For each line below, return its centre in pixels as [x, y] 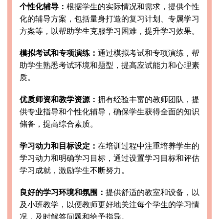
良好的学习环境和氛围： [63, 192]
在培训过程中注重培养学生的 [149, 146]
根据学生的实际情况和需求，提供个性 [133, 6]
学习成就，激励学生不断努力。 [74, 170]
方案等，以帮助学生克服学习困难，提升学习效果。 [109, 31]
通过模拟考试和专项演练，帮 [149, 53]
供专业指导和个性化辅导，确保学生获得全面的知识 [109, 111]
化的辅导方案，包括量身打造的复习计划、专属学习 [109, 19]
